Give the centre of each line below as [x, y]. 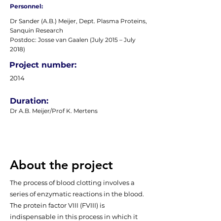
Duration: [29, 101]
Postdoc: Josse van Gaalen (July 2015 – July [73, 40]
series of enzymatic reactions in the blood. [77, 194]
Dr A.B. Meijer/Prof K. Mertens [54, 111]
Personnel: [26, 6]
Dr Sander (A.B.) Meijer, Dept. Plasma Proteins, [78, 21]
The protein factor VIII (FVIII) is [57, 205]
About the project [61, 165]
